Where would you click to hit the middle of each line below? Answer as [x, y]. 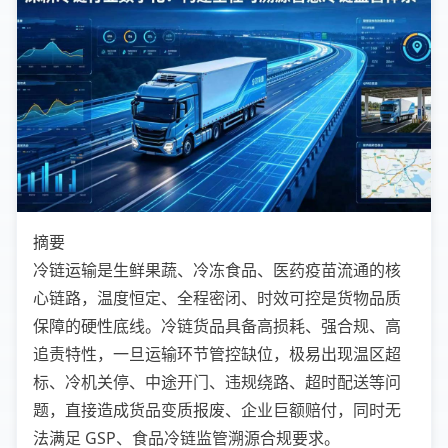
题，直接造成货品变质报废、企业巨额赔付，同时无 [217, 410]
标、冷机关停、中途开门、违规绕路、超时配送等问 [217, 382]
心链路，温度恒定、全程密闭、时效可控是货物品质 [217, 298]
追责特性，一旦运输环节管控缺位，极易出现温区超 [217, 354]
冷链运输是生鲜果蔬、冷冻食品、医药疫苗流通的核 [217, 270]
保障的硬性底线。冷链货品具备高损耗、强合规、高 [217, 326]
